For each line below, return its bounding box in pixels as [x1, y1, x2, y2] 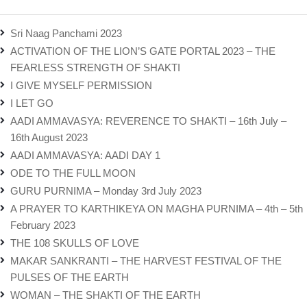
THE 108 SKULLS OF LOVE [10, 237, 139, 249]
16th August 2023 [10, 132, 88, 143]
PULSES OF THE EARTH [10, 271, 129, 283]
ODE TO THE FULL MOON [10, 167, 136, 179]
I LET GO [10, 97, 53, 109]
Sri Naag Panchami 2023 [10, 27, 122, 39]
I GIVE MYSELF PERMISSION [10, 79, 152, 91]
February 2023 [10, 219, 75, 231]
